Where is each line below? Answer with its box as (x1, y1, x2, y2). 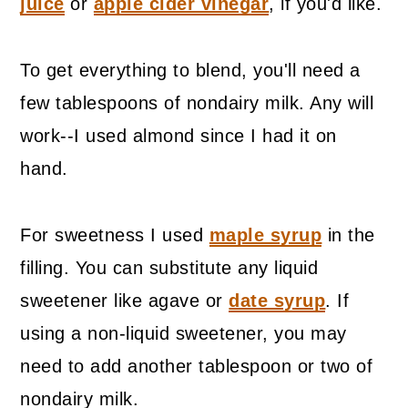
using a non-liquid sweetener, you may (20, 323, 347, 344)
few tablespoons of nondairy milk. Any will (20, 93, 374, 114)
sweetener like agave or (20, 291, 229, 311)
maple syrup (209, 225, 322, 246)
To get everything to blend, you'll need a (20, 60, 361, 81)
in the (321, 225, 375, 246)
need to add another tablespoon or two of (20, 356, 373, 377)
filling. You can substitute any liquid (20, 258, 319, 279)
